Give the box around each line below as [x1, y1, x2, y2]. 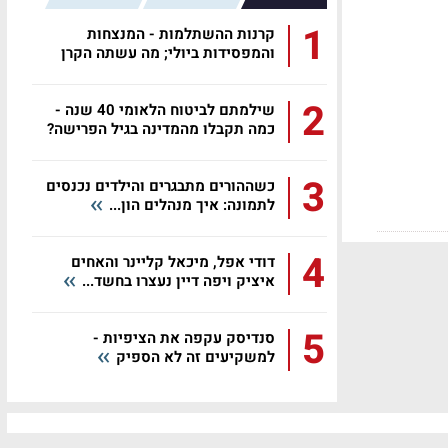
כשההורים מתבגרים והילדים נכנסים [46, 175, 275, 197]
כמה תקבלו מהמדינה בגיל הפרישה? [47, 118, 275, 140]
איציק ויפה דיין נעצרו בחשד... [78, 270, 275, 292]
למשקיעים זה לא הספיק [112, 346, 275, 368]
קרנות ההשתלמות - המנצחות [87, 23, 275, 45]
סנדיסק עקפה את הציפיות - [93, 327, 275, 349]
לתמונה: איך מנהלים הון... [105, 194, 275, 216]
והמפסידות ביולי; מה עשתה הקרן [61, 42, 275, 64]
